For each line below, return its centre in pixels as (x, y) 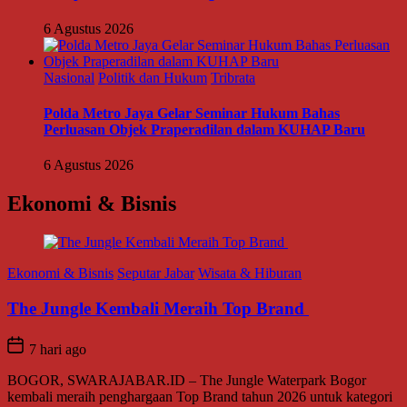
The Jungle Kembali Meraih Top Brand (158, 308)
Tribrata (233, 77)
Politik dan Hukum (153, 77)
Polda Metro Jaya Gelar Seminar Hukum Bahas (192, 114)
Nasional (69, 77)
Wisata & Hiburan (250, 273)
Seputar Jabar (156, 273)
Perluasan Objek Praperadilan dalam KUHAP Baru (204, 130)
